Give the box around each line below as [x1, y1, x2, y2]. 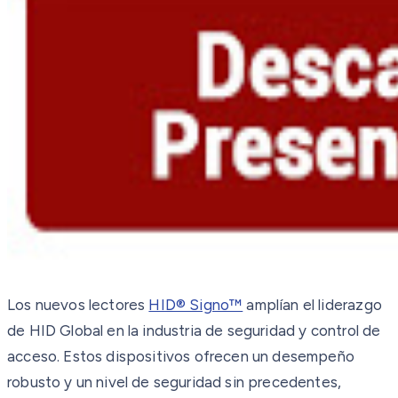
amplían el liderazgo [243, 295, 382, 314]
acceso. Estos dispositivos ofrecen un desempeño [7, 346, 354, 365]
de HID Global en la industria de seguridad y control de [7, 321, 381, 339]
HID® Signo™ [148, 295, 243, 314]
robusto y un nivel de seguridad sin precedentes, [7, 372, 342, 391]
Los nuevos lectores [7, 295, 149, 314]
